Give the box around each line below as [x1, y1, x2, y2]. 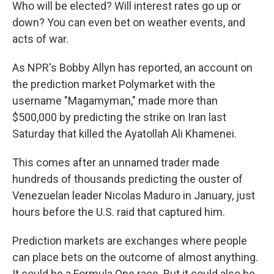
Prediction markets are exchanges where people [12, 234, 247, 247]
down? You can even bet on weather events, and [12, 16, 245, 29]
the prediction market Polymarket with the [12, 78, 215, 91]
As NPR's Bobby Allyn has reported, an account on [12, 61, 253, 74]
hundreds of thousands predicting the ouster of [12, 172, 243, 185]
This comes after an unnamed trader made [12, 156, 220, 169]
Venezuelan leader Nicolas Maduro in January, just [12, 189, 255, 202]
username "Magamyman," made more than [12, 94, 218, 107]
